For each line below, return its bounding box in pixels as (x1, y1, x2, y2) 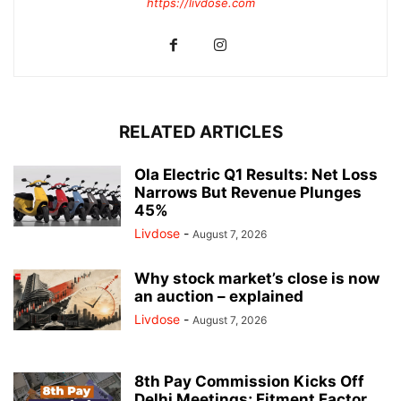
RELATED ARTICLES (118, 122, 283, 143)
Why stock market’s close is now (134, 269, 380, 288)
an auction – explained (134, 287, 303, 306)
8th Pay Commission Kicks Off (134, 372, 364, 391)
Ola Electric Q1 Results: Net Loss (134, 166, 378, 184)
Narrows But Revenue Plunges (134, 183, 362, 202)
